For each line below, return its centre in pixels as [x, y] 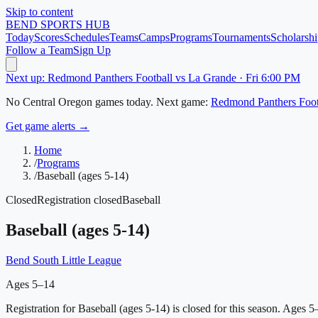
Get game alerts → [48, 126]
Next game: [182, 102]
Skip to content [39, 12]
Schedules [87, 37]
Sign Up [92, 50]
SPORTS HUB [74, 24]
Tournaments [241, 37]
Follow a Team [39, 50]
